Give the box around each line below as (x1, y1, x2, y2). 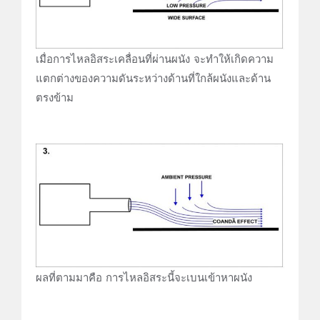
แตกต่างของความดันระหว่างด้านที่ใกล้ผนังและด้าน (36, 71, 271, 85)
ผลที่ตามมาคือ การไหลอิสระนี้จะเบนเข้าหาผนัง (36, 271, 252, 284)
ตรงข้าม (36, 91, 74, 104)
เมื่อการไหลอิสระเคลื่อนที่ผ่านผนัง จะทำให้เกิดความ (36, 52, 274, 66)
